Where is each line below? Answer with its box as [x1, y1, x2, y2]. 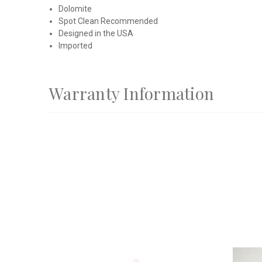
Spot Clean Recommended [58, 16, 158, 26]
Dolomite [58, 4, 92, 13]
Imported [58, 40, 93, 50]
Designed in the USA [58, 28, 134, 38]
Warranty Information [49, 82, 214, 104]
